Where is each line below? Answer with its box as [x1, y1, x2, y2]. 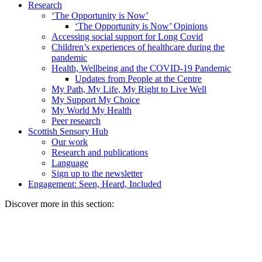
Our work [51, 137, 88, 147]
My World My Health [51, 105, 132, 116]
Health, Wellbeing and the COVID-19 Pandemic [51, 63, 231, 74]
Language [51, 158, 88, 168]
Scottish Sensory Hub [28, 126, 108, 137]
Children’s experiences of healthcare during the [51, 42, 225, 53]
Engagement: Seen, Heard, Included [28, 179, 161, 189]
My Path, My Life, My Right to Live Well [51, 84, 206, 95]
